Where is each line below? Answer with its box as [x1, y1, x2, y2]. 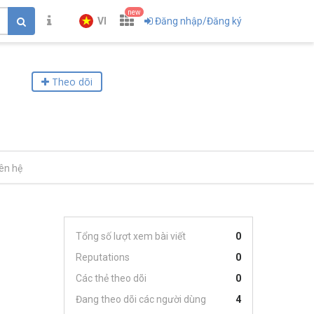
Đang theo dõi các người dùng [76, 294, 206, 305]
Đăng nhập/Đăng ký [155, 15, 242, 27]
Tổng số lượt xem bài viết [76, 231, 186, 242]
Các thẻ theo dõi [76, 273, 146, 284]
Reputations [76, 252, 130, 263]
